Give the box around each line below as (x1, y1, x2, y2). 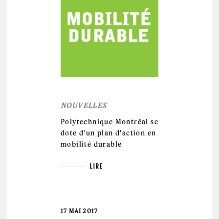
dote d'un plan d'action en (61, 128, 156, 137)
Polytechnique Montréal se (61, 117, 158, 126)
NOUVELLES (61, 101, 107, 110)
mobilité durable (61, 139, 122, 149)
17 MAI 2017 (61, 207, 98, 215)
